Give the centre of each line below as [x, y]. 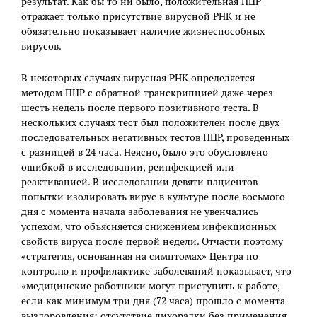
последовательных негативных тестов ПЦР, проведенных [155, 138]
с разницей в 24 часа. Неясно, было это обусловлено [145, 152]
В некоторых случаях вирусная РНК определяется [138, 78]
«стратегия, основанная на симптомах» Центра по [140, 257]
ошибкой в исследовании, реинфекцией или [128, 167]
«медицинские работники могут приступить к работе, [150, 286]
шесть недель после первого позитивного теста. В [140, 108]
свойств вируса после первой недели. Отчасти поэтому [152, 242]
